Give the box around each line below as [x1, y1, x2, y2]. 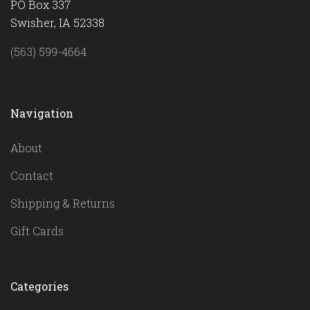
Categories [10, 279, 69, 294]
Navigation [10, 106, 73, 120]
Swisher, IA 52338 [10, 15, 104, 30]
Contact [10, 168, 53, 183]
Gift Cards [10, 224, 64, 239]
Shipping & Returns [10, 196, 115, 211]
